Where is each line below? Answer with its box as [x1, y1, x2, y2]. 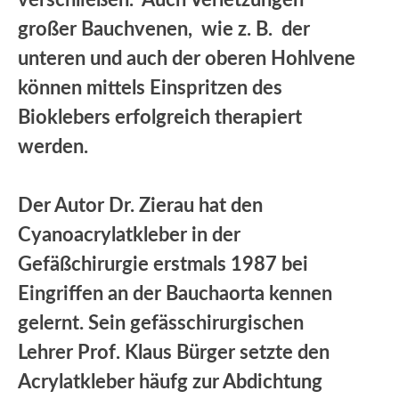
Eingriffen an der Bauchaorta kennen [18, 283, 332, 304]
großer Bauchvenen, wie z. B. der [18, 19, 310, 39]
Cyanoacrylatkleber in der [18, 224, 240, 245]
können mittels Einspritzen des [18, 77, 282, 98]
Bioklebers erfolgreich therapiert [18, 107, 302, 127]
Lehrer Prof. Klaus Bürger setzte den [18, 342, 330, 362]
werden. [18, 136, 88, 157]
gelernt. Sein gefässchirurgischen [18, 313, 304, 333]
